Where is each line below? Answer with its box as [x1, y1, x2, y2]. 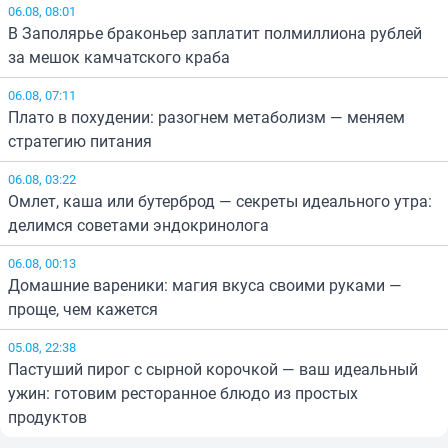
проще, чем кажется [8, 298, 158, 321]
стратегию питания [8, 130, 152, 153]
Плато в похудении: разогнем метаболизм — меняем [8, 106, 405, 129]
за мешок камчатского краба [8, 46, 230, 69]
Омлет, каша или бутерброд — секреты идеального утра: [8, 190, 432, 213]
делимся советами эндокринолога [8, 214, 269, 237]
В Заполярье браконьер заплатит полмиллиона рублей [8, 22, 422, 45]
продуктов [8, 406, 87, 429]
